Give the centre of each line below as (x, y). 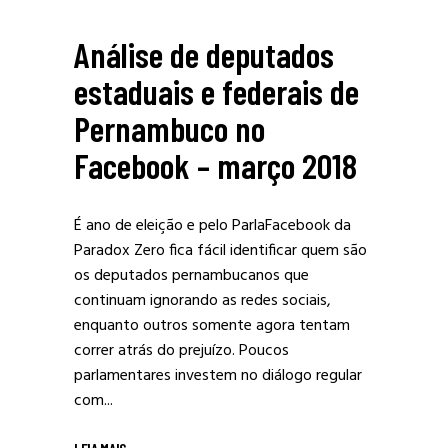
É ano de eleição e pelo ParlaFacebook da (212, 226)
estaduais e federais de (216, 91)
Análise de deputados (204, 54)
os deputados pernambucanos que (191, 276)
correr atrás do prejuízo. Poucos (181, 351)
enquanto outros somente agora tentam (212, 326)
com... (93, 401)
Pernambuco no (169, 128)
